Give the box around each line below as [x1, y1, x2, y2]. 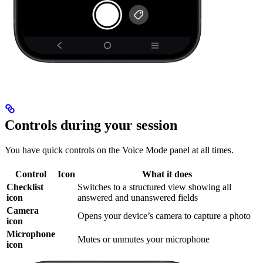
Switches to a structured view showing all [77, 182, 231, 193]
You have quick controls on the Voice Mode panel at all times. [5, 145, 234, 156]
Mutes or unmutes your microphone [77, 234, 210, 245]
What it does [142, 169, 192, 180]
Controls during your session [5, 117, 177, 133]
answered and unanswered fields [77, 193, 198, 203]
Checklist [6, 182, 43, 193]
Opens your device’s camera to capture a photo [77, 211, 251, 221]
